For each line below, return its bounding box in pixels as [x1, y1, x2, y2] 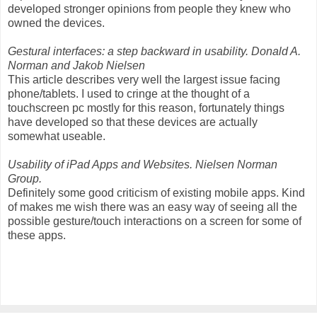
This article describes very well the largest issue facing [8, 73, 280, 86]
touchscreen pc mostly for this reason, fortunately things [8, 101, 284, 114]
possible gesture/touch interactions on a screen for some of [8, 214, 301, 227]
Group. [8, 172, 42, 185]
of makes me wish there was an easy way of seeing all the [8, 200, 297, 213]
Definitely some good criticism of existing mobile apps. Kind [8, 186, 305, 199]
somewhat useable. [8, 129, 105, 142]
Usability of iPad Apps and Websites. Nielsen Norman [8, 158, 277, 171]
